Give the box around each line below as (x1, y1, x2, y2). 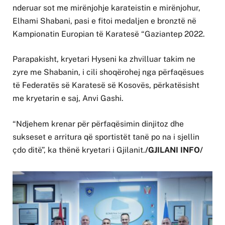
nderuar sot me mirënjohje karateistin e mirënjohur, (13, 3, 200, 13)
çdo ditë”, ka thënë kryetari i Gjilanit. (13, 145, 145, 155)
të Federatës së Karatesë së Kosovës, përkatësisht (13, 80, 199, 90)
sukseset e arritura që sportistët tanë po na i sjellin (13, 132, 199, 142)
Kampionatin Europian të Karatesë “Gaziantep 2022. (13, 29, 205, 39)
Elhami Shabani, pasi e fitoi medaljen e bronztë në (13, 16, 196, 26)
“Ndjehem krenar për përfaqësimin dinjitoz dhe (13, 119, 184, 129)
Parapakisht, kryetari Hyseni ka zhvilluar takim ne (13, 54, 195, 64)
